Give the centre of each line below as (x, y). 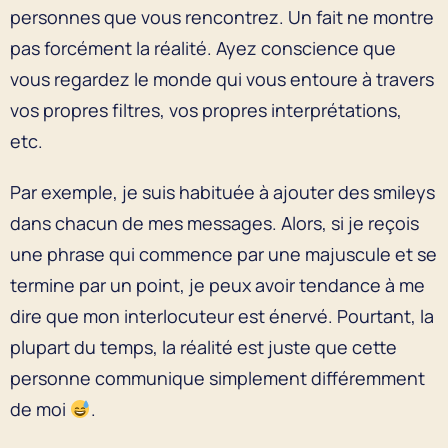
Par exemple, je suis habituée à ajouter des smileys (222, 191)
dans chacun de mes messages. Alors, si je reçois (214, 222)
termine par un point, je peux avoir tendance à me (217, 284)
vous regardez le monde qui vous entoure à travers (222, 78)
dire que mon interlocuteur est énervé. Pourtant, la (222, 315)
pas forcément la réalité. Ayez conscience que (203, 47)
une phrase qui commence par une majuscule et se (223, 253)
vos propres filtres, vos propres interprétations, (206, 109)
